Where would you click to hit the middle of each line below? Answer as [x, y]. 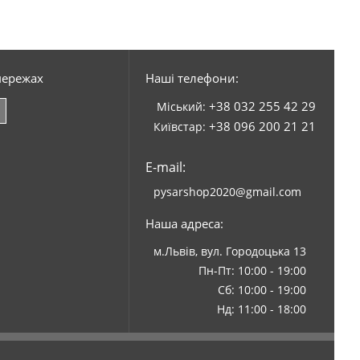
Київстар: [181, 127]
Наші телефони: [192, 78]
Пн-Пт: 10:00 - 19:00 [252, 271]
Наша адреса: [184, 224]
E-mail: [165, 168]
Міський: [182, 107]
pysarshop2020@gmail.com [227, 192]
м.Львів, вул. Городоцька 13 [229, 252]
